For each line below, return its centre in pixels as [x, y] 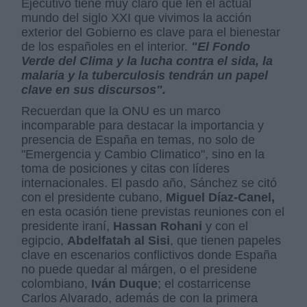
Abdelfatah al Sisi [119, 241]
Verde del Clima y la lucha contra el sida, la [147, 61]
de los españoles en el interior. [107, 47]
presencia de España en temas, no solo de [138, 140]
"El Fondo [221, 47]
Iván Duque [125, 284]
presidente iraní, [67, 226]
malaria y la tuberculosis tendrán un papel [145, 75]
